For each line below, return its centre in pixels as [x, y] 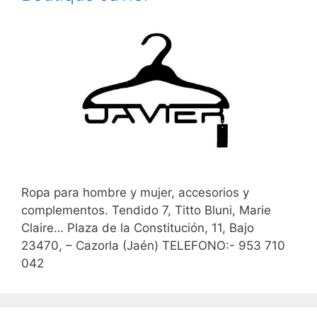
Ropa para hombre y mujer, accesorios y [135, 192]
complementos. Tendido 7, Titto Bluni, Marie [146, 210]
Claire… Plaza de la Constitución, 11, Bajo [138, 227]
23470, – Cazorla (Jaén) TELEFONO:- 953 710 [153, 245]
